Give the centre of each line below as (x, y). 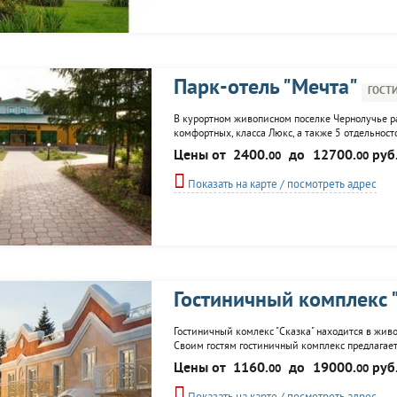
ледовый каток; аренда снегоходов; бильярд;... (280, 375)
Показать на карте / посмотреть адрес (280, 185)
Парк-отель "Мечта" (265, 89)
